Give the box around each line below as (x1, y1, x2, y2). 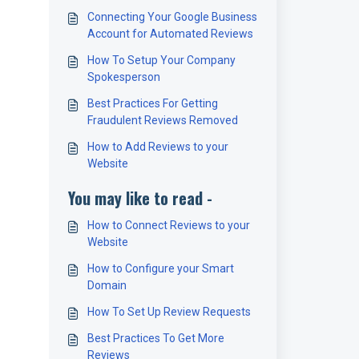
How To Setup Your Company (87, 54, 236, 67)
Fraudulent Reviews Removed (87, 114, 238, 127)
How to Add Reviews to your (87, 140, 228, 153)
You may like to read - (67, 186, 212, 210)
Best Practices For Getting (87, 97, 218, 110)
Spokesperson (87, 71, 160, 83)
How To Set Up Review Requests (87, 305, 251, 318)
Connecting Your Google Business (87, 10, 257, 23)
